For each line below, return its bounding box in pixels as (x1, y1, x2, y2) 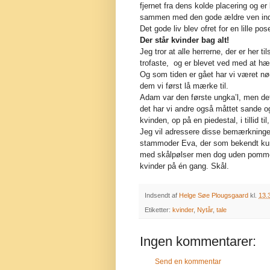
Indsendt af (145, 191, 179, 199)
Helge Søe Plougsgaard (179, 191, 248, 199)
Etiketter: (145, 206, 172, 214)
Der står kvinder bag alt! (140, 35, 229, 45)
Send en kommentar (155, 257, 221, 266)
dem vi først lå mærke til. (140, 81, 228, 90)
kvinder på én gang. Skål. (140, 161, 229, 171)
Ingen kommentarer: (140, 234, 256, 250)
